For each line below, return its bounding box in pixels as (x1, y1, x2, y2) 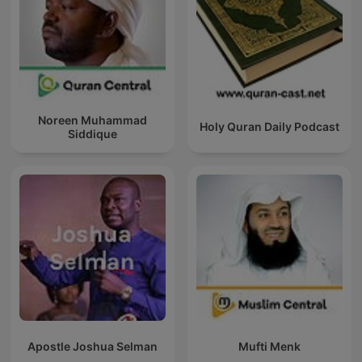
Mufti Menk (238, 339, 301, 354)
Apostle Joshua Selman (27, 339, 158, 354)
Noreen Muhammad (38, 112, 147, 127)
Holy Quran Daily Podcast (200, 120, 339, 134)
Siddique (68, 126, 117, 141)
